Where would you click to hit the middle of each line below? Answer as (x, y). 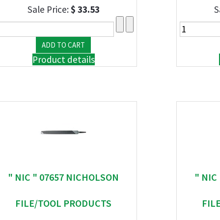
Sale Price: (49, 9)
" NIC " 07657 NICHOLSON (63, 177)
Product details (63, 59)
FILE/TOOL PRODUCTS (63, 203)
